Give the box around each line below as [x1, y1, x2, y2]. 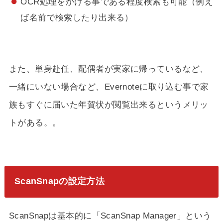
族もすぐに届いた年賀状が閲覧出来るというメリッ [8, 100, 209, 110]
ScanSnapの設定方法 [14, 176, 105, 187]
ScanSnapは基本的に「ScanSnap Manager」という [8, 210, 212, 221]
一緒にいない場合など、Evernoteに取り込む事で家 [8, 82, 209, 92]
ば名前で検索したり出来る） [20, 12, 133, 23]
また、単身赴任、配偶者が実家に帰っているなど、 [8, 64, 209, 74]
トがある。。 [8, 117, 61, 128]
